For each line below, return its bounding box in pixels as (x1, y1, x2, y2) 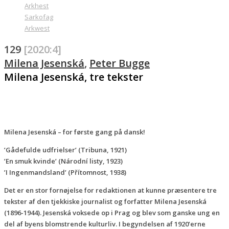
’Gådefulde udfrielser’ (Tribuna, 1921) (4, 145, 127, 154)
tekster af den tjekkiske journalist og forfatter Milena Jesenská (4, 196, 207, 206)
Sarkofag (25, 12, 53, 21)
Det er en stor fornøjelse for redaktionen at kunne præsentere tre (4, 185, 217, 195)
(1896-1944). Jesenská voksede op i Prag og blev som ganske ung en (4, 208, 220, 217)
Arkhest (25, 1, 49, 10)
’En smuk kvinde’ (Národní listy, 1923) (4, 156, 123, 166)
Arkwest (25, 24, 50, 33)
